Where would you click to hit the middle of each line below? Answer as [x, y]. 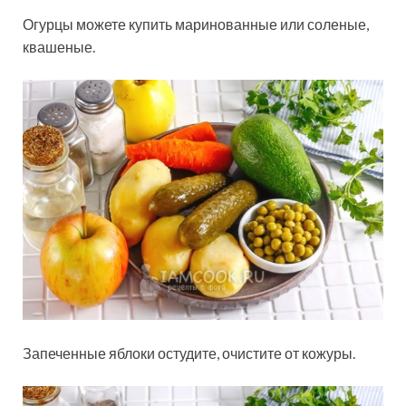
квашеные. [59, 47]
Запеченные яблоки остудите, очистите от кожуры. [189, 353]
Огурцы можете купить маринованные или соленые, [196, 24]
